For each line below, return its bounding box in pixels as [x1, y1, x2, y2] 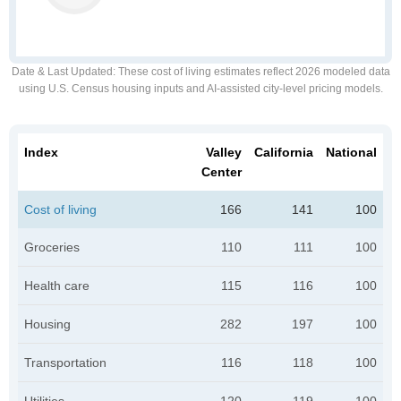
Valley [206, 145, 242, 159]
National [326, 145, 377, 159]
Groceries [24, 240, 80, 254]
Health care [24, 278, 90, 293]
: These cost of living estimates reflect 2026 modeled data [112, 65, 390, 78]
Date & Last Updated [11, 65, 113, 78]
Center [201, 165, 242, 179]
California [254, 145, 313, 159]
